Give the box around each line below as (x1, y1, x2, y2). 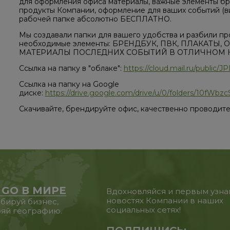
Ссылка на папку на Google (18, 80, 119, 89)
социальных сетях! (106, 205, 181, 215)
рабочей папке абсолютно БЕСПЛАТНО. (18, 14, 171, 24)
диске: (18, 88, 45, 98)
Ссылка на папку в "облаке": (18, 64, 124, 73)
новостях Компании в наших (106, 196, 224, 206)
